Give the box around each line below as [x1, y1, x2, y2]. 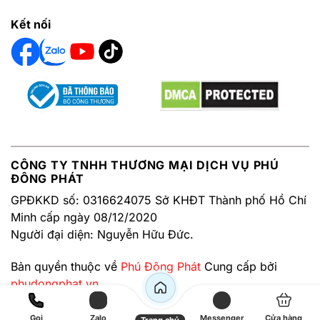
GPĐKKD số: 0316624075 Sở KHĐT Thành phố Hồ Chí [11, 193, 306, 208]
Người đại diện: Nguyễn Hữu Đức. [11, 227, 194, 242]
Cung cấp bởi [204, 259, 277, 274]
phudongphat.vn [11, 276, 99, 291]
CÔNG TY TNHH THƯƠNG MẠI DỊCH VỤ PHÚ [11, 158, 279, 173]
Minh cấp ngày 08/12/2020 [11, 210, 157, 225]
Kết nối [11, 17, 51, 32]
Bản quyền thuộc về [11, 259, 117, 274]
